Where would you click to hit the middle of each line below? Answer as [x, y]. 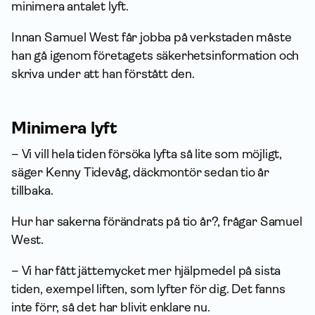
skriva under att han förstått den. [103, 74]
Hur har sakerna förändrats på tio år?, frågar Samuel [157, 221]
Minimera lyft [64, 128]
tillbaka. [32, 191]
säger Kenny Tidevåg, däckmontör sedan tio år [141, 172]
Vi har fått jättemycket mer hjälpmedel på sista [151, 271]
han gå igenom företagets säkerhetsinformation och [155, 56]
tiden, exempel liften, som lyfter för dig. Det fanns [148, 289]
